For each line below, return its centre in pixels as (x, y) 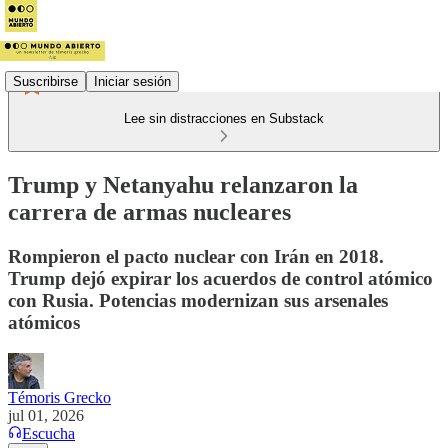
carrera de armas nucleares (149, 211)
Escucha (48, 433)
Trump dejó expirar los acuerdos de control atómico (220, 278)
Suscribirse (45, 81)
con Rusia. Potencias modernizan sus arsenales (198, 300)
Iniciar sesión (132, 81)
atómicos (44, 322)
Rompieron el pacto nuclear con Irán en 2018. (196, 256)
